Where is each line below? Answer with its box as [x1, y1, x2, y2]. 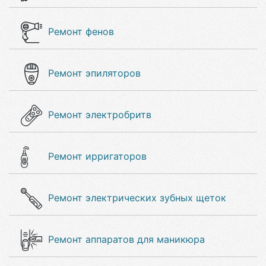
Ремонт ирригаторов [48, 150, 147, 162]
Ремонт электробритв [48, 109, 151, 121]
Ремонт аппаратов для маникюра [48, 233, 205, 245]
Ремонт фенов [48, 26, 114, 37]
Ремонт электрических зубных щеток [48, 192, 226, 204]
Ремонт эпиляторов [48, 67, 141, 79]
